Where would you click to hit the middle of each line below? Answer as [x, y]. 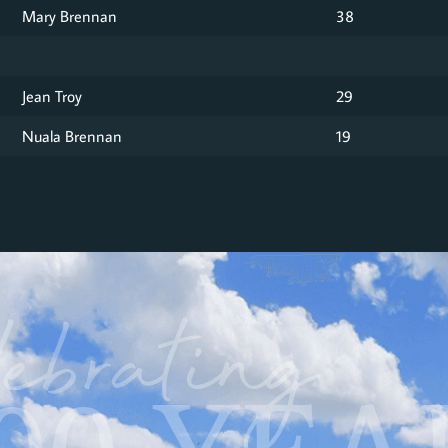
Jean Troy [52, 95]
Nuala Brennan [72, 135]
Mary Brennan [69, 15]
